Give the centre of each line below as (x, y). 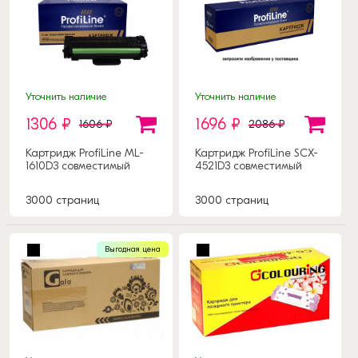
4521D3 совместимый (248, 166)
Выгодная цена (132, 250)
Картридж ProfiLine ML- (85, 153)
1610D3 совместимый (78, 166)
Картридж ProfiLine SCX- (256, 153)
